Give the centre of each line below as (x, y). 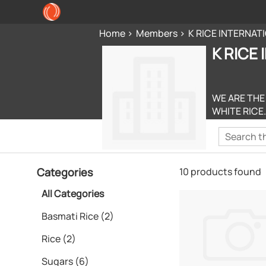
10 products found (221, 172)
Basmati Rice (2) (78, 216)
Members (157, 33)
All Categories (73, 194)
